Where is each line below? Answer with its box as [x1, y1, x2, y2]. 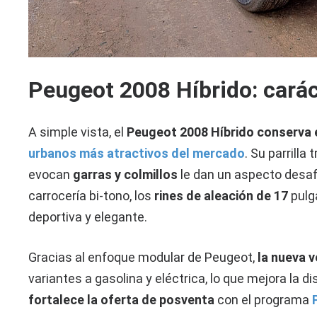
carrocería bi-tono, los [28, 188, 155, 204]
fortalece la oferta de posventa [28, 292, 215, 308]
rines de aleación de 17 [154, 188, 289, 204]
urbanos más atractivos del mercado [28, 146, 246, 161]
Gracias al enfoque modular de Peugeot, [28, 250, 258, 265]
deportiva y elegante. [28, 209, 148, 225]
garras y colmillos [73, 167, 178, 183]
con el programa [214, 292, 313, 308]
